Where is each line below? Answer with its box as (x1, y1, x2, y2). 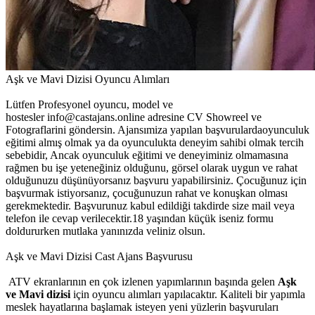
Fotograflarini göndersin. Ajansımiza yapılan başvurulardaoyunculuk (6, 123, 309, 136)
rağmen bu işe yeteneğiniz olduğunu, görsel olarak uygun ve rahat (6, 161, 297, 174)
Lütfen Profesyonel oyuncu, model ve (6, 98, 173, 110)
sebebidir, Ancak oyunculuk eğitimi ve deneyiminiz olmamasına (6, 148, 288, 161)
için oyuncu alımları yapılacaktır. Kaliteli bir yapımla (70, 288, 305, 300)
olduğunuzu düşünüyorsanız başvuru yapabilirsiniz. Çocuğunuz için (6, 174, 307, 186)
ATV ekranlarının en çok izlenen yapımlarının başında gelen (8, 275, 278, 288)
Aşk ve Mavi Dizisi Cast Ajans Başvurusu (6, 250, 193, 262)
